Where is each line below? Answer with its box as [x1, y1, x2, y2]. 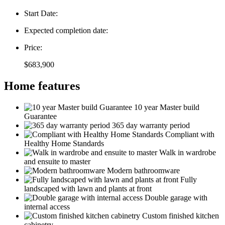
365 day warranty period [112, 121, 190, 130]
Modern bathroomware [107, 166, 180, 175]
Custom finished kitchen [142, 211, 219, 220]
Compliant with [165, 130, 214, 139]
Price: [24, 43, 42, 52]
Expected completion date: [24, 26, 108, 35]
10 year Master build [134, 102, 199, 111]
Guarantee [24, 111, 57, 121]
